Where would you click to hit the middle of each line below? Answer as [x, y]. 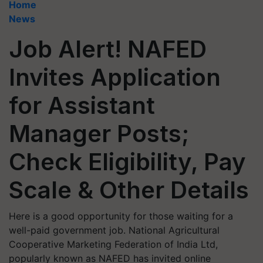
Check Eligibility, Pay [127, 162]
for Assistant [82, 105]
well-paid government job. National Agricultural [114, 230]
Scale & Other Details [129, 190]
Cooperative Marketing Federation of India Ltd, [113, 244]
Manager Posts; [99, 134]
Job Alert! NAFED [108, 49]
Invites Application [115, 77]
